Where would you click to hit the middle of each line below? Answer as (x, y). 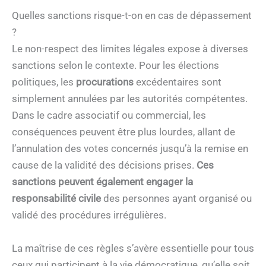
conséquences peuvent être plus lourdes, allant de (123, 132)
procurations (105, 82)
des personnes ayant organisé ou (176, 199)
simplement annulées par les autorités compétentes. (130, 99)
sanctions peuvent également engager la (102, 182)
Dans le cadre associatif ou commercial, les (109, 115)
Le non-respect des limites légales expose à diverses (130, 49)
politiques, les (44, 82)
